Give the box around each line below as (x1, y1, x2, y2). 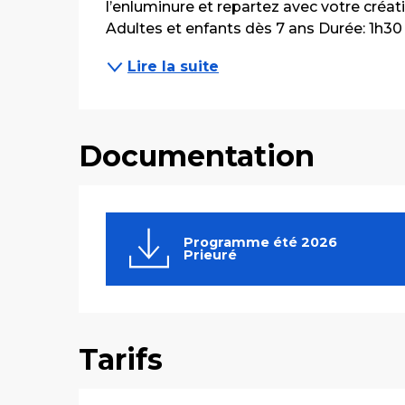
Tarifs (79, 341, 164, 377)
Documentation (79, 138, 316, 174)
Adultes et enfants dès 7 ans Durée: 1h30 (106, 20, 403, 37)
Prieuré (183, 247, 237, 264)
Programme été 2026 (183, 234, 337, 251)
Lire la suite (127, 58, 220, 75)
